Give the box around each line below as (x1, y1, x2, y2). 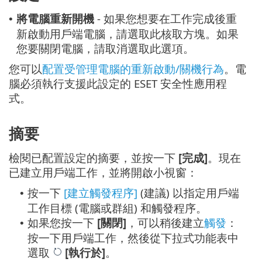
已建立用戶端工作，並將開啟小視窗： (9, 165, 198, 180)
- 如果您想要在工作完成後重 (94, 11, 237, 26)
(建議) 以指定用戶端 (137, 185, 239, 201)
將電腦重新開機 (16, 11, 94, 26)
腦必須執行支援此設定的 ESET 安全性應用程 (9, 75, 227, 91)
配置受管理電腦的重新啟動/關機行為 (42, 61, 224, 76)
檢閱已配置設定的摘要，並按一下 (9, 150, 178, 166)
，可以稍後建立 (126, 215, 204, 230)
